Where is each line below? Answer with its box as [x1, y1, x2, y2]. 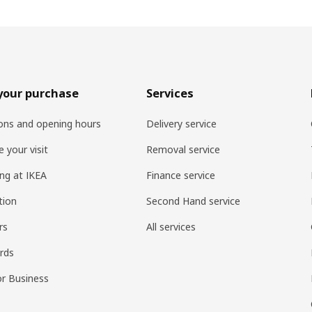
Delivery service [146, 116, 217, 130]
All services [146, 219, 196, 233]
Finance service [146, 168, 216, 182]
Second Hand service [146, 194, 241, 208]
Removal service [146, 142, 221, 156]
